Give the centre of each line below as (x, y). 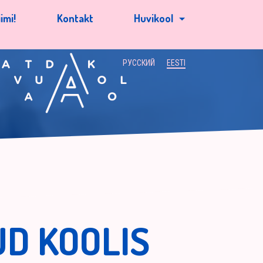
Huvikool (154, 18)
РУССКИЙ (139, 63)
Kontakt (75, 18)
